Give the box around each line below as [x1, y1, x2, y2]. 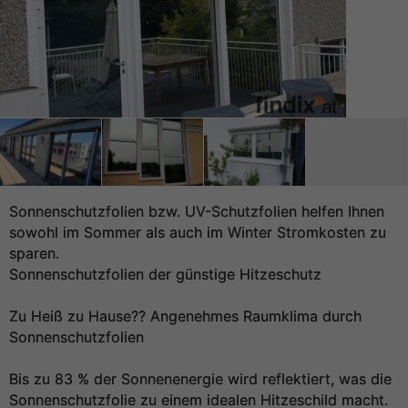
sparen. [9, 244, 59, 262]
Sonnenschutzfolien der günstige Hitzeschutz [9, 265, 321, 283]
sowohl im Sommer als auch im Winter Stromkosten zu [9, 223, 386, 241]
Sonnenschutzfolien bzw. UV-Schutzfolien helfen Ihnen [9, 202, 384, 220]
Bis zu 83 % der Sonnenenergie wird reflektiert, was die [9, 370, 392, 388]
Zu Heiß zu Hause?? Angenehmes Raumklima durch [9, 307, 362, 325]
